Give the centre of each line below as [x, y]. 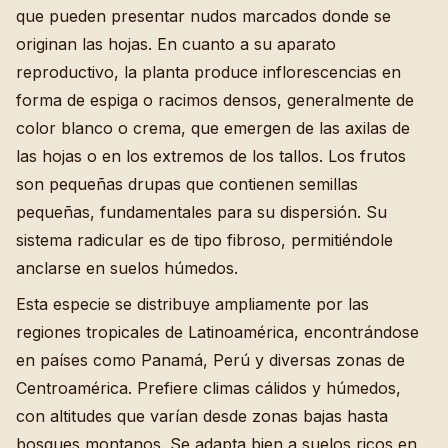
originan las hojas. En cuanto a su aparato [176, 44]
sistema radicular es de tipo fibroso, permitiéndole [204, 240]
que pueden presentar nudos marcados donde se [203, 16]
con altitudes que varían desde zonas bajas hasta [202, 416]
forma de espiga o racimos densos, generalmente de [215, 100]
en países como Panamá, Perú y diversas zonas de [210, 360]
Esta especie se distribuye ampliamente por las [192, 304]
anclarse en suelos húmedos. [127, 268]
